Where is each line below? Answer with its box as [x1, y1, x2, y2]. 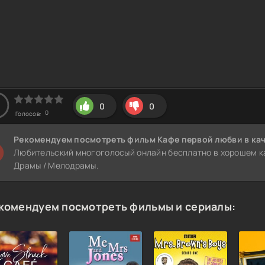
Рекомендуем [14, 134, 75, 146]
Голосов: [15, 109, 43, 118]
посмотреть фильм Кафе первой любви [74, 134, 245, 146]
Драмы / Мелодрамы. [14, 160, 99, 172]
